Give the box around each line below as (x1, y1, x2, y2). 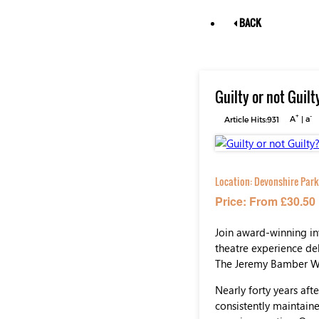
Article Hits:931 (215, 114, 290, 124)
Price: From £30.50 (214, 193, 315, 210)
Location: (214, 174, 254, 189)
